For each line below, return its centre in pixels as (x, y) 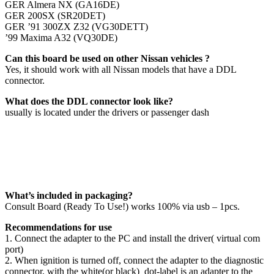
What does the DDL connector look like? (89, 102)
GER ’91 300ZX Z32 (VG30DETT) (76, 27)
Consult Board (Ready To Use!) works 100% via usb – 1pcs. (122, 207)
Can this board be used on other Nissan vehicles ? (107, 59)
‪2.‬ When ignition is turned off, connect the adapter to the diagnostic (134, 261)
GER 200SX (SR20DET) (55, 16)
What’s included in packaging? (69, 196)
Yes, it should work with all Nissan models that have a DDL (120, 70)
